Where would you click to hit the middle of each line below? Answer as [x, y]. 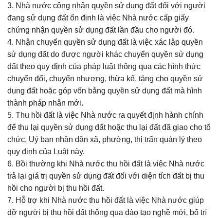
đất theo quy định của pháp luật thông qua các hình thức [104, 66]
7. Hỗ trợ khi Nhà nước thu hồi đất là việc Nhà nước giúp [106, 200]
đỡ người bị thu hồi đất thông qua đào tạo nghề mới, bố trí [107, 212]
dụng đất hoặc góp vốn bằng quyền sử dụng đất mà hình [105, 91]
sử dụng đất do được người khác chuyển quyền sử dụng [105, 54]
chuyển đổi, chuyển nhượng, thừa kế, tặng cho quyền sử [105, 79]
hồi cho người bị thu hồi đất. [56, 188]
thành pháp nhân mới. [45, 103]
